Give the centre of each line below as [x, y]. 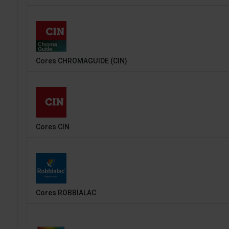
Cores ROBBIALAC [66, 193]
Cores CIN [52, 127]
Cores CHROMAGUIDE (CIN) [81, 61]
